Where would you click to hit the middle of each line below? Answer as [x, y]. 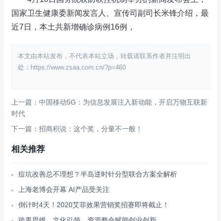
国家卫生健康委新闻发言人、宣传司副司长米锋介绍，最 [110, 13]
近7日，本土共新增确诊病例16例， [73, 27]
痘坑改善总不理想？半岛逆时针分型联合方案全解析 [98, 174]
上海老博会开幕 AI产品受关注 [64, 189]
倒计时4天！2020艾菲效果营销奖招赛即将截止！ [94, 204]
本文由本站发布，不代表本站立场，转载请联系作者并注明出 [104, 56]
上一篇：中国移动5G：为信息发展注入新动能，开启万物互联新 [109, 102]
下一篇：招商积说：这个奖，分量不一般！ [77, 129]
